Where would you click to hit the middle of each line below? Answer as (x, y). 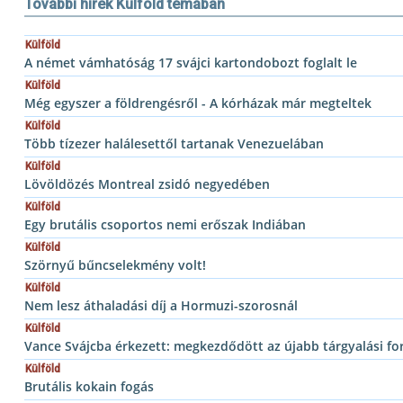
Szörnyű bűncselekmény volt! (115, 265)
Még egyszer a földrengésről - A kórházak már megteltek (198, 103)
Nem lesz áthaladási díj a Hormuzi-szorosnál (161, 306)
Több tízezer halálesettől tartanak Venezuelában (174, 144)
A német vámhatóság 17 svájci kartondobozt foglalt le (191, 63)
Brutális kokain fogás (89, 387)
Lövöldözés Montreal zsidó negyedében (147, 184)
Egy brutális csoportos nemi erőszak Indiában (165, 225)
